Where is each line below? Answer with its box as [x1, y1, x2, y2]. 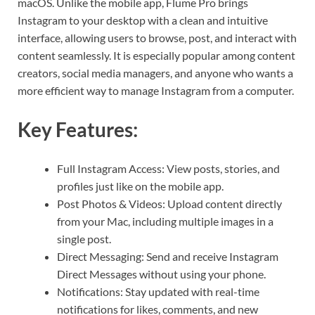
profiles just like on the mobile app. [57, 179, 224, 193]
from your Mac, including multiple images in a [57, 214, 274, 229]
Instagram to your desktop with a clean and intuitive [18, 13, 268, 27]
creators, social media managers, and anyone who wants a [18, 65, 293, 79]
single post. [57, 232, 111, 246]
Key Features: [18, 117, 138, 142]
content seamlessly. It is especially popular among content [18, 48, 295, 62]
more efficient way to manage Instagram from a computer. [18, 83, 294, 97]
